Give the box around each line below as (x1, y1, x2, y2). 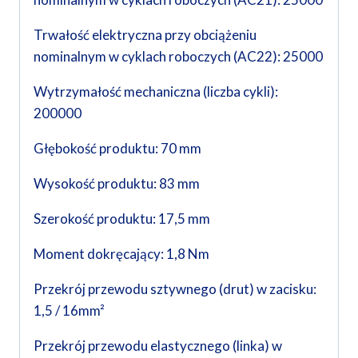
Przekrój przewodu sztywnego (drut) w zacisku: (34, 280, 316, 298)
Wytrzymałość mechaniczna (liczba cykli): (34, 83, 278, 101)
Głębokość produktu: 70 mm (34, 140, 201, 157)
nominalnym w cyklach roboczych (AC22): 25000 (34, 48, 323, 66)
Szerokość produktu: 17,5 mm (34, 210, 210, 228)
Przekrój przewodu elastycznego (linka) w (34, 337, 282, 355)
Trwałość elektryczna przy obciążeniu (34, 26, 257, 44)
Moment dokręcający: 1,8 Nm (34, 245, 209, 263)
